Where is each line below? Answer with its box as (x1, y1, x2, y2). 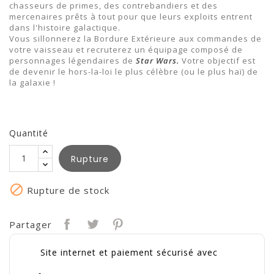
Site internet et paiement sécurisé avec (40, 246, 218, 259)
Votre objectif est (182, 54, 256, 66)
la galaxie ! (9, 76, 56, 88)
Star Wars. (136, 54, 182, 66)
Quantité (9, 127, 48, 139)
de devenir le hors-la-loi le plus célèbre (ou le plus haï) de (9, 65, 258, 77)
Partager (9, 218, 52, 231)
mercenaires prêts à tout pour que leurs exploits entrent (9, 10, 253, 22)
